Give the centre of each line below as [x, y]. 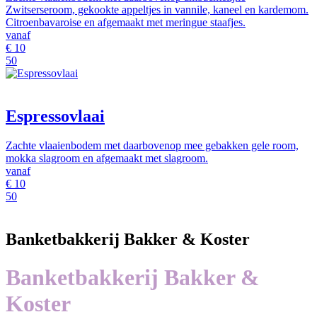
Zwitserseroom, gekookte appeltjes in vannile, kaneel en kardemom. [157, 9]
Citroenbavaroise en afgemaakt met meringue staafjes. [126, 22]
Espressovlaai [55, 116]
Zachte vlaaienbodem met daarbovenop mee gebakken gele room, [152, 146]
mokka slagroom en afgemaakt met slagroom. [107, 158]
